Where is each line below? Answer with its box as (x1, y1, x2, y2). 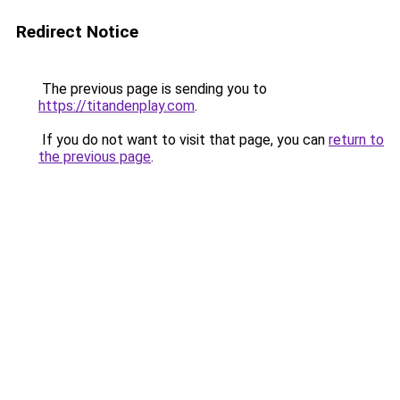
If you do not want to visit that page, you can (38, 131, 329, 148)
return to (329, 131, 384, 148)
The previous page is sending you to (38, 80, 267, 97)
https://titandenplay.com (38, 97, 195, 114)
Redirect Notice (16, 21, 138, 42)
